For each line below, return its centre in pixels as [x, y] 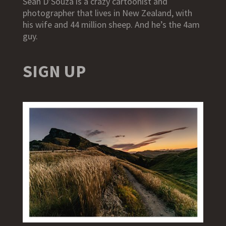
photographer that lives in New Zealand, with [107, 13]
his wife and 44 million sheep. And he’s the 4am [111, 24]
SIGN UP [54, 71]
